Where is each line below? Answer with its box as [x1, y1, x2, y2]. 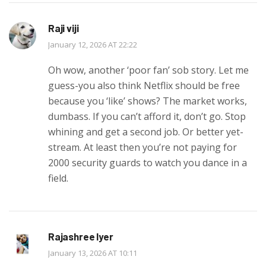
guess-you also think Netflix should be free [48, 78, 240, 92]
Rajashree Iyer [48, 230, 113, 242]
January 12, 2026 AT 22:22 [48, 39, 137, 50]
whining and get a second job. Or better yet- [48, 125, 243, 138]
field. [48, 171, 68, 185]
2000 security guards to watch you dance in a [48, 156, 247, 169]
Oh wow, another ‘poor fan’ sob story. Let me [48, 63, 249, 77]
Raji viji [48, 21, 79, 34]
